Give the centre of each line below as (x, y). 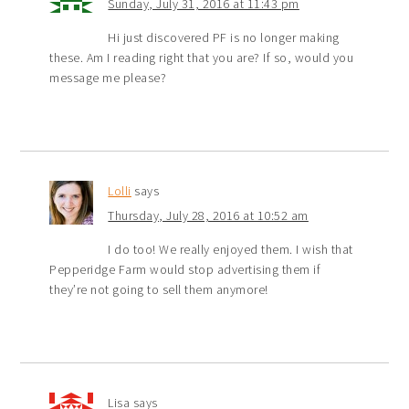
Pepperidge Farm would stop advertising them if (185, 269)
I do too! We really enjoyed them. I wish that (231, 249)
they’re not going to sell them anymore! (159, 289)
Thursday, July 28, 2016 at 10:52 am (208, 215)
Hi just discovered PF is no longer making (224, 37)
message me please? (108, 77)
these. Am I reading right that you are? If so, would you (202, 57)
